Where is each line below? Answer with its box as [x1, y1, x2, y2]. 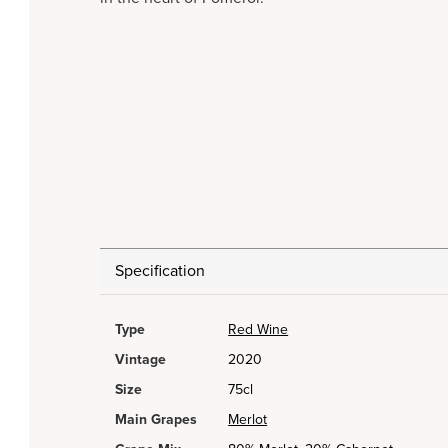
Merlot [228, 411, 268, 429]
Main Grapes [115, 411, 197, 429]
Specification [115, 261, 205, 282]
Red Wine [228, 321, 289, 339]
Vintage [115, 351, 166, 369]
